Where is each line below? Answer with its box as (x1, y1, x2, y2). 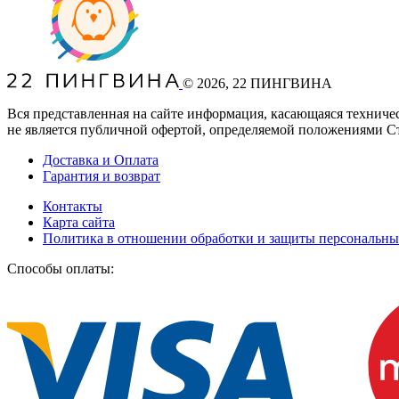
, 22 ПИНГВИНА (225, 75, 332, 91)
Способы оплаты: (7, 260, 114, 276)
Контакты (43, 198, 102, 214)
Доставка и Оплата (43, 151, 159, 167)
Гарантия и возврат (43, 167, 160, 183)
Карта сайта (43, 214, 115, 230)
